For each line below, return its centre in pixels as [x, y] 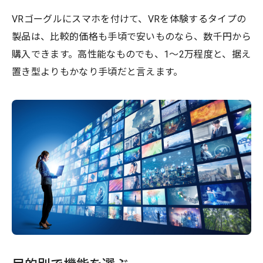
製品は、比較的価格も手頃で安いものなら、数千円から [132, 37]
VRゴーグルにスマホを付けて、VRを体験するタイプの [129, 19]
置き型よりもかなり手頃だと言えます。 [97, 72]
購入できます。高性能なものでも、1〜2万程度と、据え [131, 55]
